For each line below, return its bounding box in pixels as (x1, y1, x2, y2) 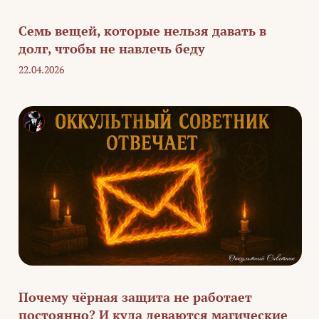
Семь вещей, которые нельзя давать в (19, 22, 266, 40)
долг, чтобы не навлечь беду (19, 40, 205, 58)
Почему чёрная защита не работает (19, 288, 252, 306)
